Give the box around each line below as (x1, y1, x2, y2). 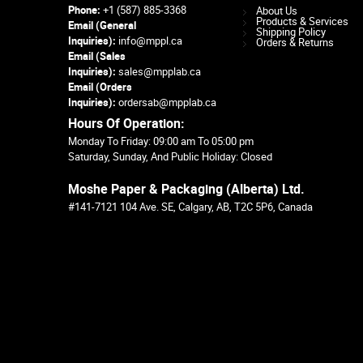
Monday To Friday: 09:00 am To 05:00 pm (68, 135, 254, 147)
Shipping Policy (255, 25, 326, 38)
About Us (255, 4, 297, 17)
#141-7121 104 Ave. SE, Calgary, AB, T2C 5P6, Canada (68, 200, 313, 213)
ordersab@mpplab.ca (118, 96, 216, 109)
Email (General (68, 19, 136, 32)
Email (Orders (68, 80, 132, 93)
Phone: (68, 3, 100, 16)
